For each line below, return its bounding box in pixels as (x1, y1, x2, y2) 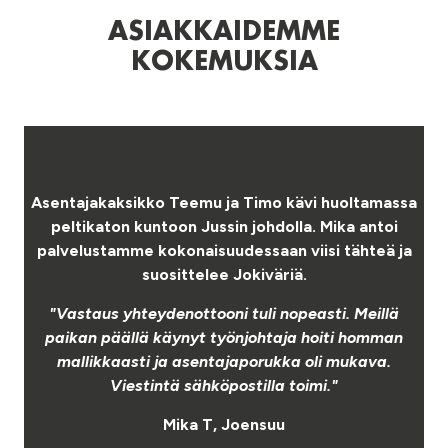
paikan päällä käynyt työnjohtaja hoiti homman (45, 327, 403, 347)
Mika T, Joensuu (163, 414, 285, 434)
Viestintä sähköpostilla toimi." (110, 375, 338, 395)
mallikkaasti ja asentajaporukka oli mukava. (57, 351, 391, 371)
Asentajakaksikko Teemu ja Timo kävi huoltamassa (31, 192, 417, 212)
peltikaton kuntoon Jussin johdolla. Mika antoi (50, 216, 398, 236)
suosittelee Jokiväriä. (141, 264, 307, 284)
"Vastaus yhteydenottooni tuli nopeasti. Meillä (49, 303, 399, 323)
